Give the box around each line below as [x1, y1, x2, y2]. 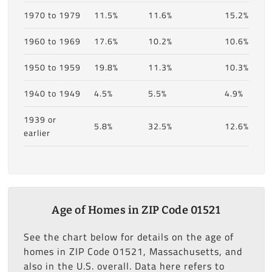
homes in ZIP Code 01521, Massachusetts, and [23, 242, 242, 260]
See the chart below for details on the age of [23, 227, 234, 246]
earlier [23, 124, 50, 141]
